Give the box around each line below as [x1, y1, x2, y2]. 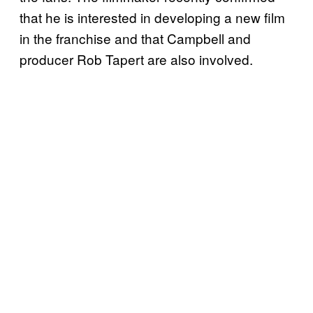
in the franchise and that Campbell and [20, 29, 251, 48]
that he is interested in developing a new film [20, 8, 285, 27]
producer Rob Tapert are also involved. [20, 50, 253, 69]
